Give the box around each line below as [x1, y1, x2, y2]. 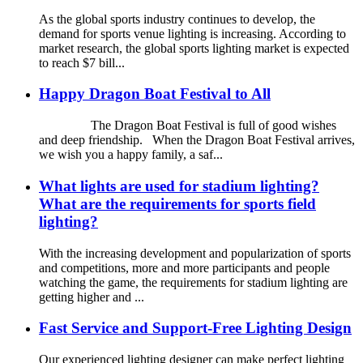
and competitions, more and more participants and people [39, 260, 330, 275]
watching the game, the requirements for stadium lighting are [39, 275, 348, 289]
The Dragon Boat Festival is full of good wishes [39, 118, 336, 133]
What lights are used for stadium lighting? [39, 177, 319, 194]
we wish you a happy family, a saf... [39, 147, 223, 162]
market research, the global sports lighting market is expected [39, 41, 349, 55]
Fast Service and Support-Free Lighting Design [39, 319, 352, 337]
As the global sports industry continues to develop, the [39, 11, 315, 26]
